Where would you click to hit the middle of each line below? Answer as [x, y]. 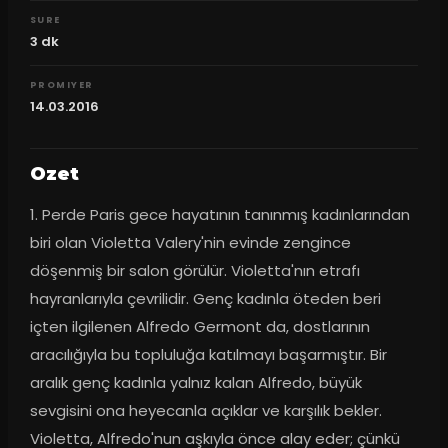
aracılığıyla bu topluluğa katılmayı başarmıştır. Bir [208, 355]
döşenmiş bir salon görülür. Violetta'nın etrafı [194, 271]
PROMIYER [61, 84]
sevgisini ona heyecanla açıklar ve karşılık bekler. [205, 411]
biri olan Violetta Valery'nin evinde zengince [190, 243]
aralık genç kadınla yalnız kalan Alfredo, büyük [195, 383]
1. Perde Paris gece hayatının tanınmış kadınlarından [219, 215]
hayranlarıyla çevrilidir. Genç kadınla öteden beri [205, 299]
